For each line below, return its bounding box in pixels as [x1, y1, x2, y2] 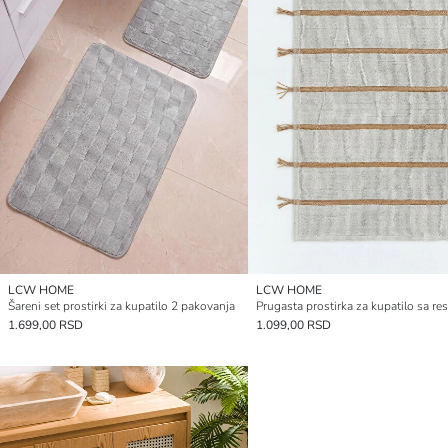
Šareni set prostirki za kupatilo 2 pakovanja [8, 297, 235, 314]
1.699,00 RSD [8, 316, 83, 333]
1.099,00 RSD [256, 316, 331, 333]
